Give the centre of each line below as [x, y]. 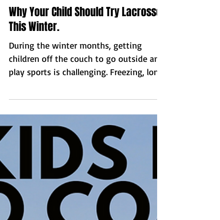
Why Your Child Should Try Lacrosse [85, 43]
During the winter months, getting [75, 76]
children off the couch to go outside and [86, 90]
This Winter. [34, 58]
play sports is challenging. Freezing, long [86, 103]
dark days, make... [42, 116]
